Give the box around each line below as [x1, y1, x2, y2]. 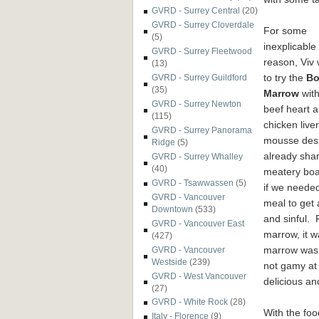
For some [263, 24, 307, 36]
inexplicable [263, 40, 316, 52]
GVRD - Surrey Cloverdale [152, 20, 254, 30]
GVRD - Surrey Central [152, 6, 240, 16]
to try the [263, 71, 306, 83]
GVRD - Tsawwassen [152, 177, 234, 187]
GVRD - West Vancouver [152, 271, 246, 281]
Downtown [152, 204, 193, 214]
